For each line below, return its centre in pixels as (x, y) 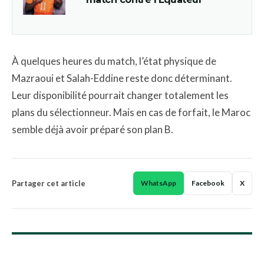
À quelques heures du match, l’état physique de (114, 61)
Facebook (208, 183)
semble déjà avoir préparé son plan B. (93, 129)
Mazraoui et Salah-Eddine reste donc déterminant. (122, 78)
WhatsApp (159, 183)
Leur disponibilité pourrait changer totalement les (120, 95)
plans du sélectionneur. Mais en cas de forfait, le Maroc (131, 112)
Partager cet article (49, 183)
